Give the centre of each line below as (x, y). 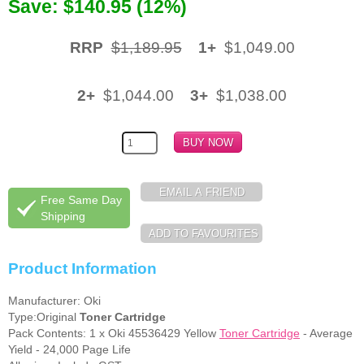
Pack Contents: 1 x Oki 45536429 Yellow (114, 334)
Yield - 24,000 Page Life (69, 350)
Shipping (63, 216)
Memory (40, 26)
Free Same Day (81, 199)
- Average (326, 334)
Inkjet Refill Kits (58, 116)
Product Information (82, 269)
